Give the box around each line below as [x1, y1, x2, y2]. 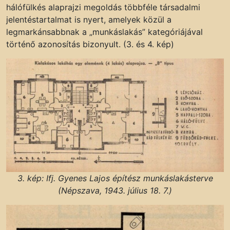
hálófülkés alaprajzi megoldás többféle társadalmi [6, 2, 200, 12]
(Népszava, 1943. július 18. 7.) [58, 185, 172, 196]
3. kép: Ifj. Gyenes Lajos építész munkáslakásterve [17, 172, 213, 183]
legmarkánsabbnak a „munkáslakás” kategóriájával [6, 26, 203, 37]
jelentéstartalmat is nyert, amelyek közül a [6, 14, 171, 25]
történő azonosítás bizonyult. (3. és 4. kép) [6, 39, 174, 49]
